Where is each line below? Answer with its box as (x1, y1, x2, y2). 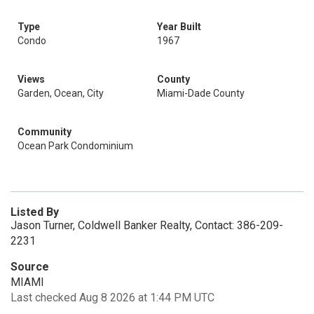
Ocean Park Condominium (18, 140, 133, 151)
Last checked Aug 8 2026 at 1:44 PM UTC (11, 291, 214, 304)
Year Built (157, 21, 201, 32)
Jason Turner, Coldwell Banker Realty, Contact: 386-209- (11, 219, 283, 232)
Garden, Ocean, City (18, 88, 104, 99)
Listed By (11, 205, 59, 219)
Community (18, 126, 71, 137)
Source (11, 260, 49, 273)
